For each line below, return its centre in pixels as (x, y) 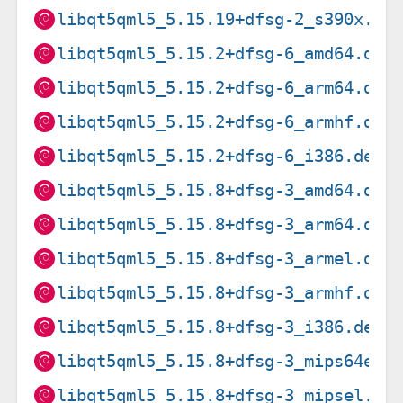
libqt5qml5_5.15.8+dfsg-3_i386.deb (220, 327)
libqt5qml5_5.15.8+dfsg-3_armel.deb (225, 258)
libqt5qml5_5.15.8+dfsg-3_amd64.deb (225, 190)
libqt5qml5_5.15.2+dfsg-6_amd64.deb (225, 53)
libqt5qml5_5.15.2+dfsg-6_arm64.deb (225, 87)
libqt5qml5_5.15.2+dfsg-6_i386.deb (220, 156)
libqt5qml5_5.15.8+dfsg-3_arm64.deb (225, 224)
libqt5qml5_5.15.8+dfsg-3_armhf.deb (225, 292)
